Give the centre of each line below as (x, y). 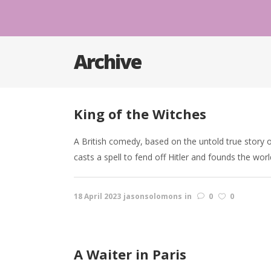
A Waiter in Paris (130, 254)
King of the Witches (142, 114)
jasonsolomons (153, 196)
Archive (107, 61)
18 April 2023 (97, 196)
